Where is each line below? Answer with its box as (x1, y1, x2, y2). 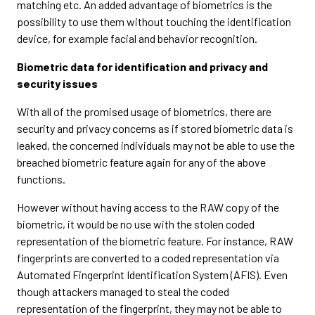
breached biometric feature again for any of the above (17, 155, 266, 169)
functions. (17, 172, 65, 186)
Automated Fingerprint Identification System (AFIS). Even (17, 268, 288, 281)
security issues (17, 77, 98, 90)
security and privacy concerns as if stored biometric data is (17, 122, 293, 135)
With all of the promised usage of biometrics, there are (17, 105, 271, 118)
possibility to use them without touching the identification (17, 15, 291, 28)
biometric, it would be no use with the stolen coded (17, 217, 255, 231)
